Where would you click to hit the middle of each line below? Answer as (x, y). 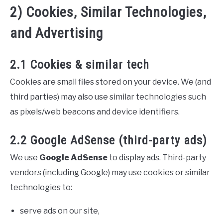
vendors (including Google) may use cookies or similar (110, 172)
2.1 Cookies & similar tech (80, 65)
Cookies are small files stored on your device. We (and (111, 82)
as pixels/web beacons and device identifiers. (95, 112)
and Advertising (56, 33)
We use (25, 158)
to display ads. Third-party (157, 158)
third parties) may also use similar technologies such (108, 97)
